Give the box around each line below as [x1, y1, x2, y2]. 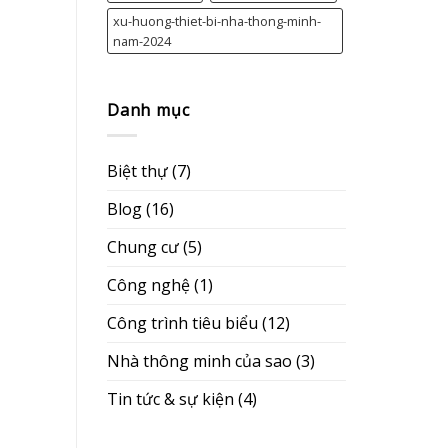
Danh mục [107, 99, 190, 122]
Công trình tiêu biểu [107, 311, 258, 334]
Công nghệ [107, 273, 190, 296]
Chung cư [107, 235, 179, 258]
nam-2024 [113, 32, 171, 51]
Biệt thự [107, 159, 168, 182]
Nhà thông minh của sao [107, 349, 292, 372]
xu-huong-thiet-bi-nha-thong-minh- [113, 12, 321, 31]
